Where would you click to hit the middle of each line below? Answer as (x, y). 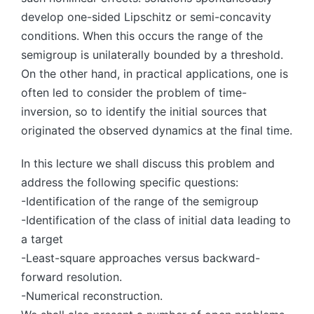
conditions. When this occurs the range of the (142, 35)
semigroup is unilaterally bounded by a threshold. (152, 54)
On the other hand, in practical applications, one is (155, 73)
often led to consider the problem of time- (134, 92)
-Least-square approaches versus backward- (141, 258)
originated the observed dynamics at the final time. (157, 130)
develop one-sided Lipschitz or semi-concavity (146, 16)
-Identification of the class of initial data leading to (156, 220)
